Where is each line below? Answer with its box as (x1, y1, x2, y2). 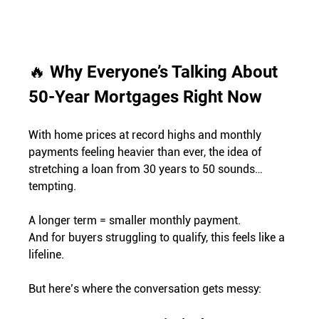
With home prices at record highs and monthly (28, 127, 265, 142)
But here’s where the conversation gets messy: (28, 281, 262, 296)
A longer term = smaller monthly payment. (28, 213, 244, 227)
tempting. (28, 179, 77, 193)
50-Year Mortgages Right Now (28, 86, 263, 107)
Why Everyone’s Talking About (50, 61, 283, 82)
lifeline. (28, 247, 65, 261)
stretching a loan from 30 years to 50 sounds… (28, 162, 266, 176)
